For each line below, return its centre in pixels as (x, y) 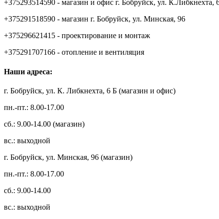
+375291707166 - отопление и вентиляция (74, 52)
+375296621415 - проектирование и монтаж (77, 36)
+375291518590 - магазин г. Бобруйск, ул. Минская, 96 (95, 19)
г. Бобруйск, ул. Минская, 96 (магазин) (68, 157)
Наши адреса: (28, 71)
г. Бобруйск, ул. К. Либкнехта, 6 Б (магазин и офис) (90, 91)
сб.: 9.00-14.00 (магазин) (44, 124)
